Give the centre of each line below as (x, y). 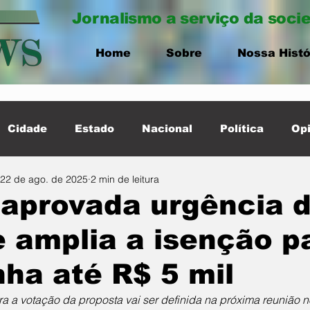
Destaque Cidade (133, 184)
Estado (94, 128)
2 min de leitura (125, 179)
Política (242, 128)
